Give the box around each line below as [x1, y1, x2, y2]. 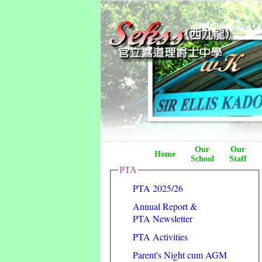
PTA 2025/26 [133, 181, 183, 194]
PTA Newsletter [133, 212, 192, 225]
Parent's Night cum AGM [133, 248, 227, 261]
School [190, 154, 214, 163]
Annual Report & [133, 199, 197, 212]
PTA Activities [133, 230, 188, 243]
